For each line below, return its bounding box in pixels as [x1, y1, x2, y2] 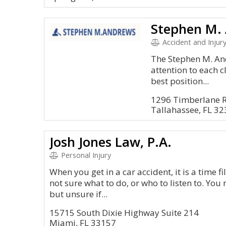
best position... [151, 75, 209, 87]
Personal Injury [59, 150, 111, 160]
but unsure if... [49, 188, 107, 200]
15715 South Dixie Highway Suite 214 [49, 207, 199, 218]
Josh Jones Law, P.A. [49, 133, 172, 151]
